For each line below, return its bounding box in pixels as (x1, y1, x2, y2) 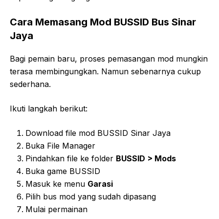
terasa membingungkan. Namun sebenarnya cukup (10, 66, 201, 77)
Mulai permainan (25, 204, 88, 215)
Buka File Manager (25, 141, 95, 151)
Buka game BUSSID (25, 166, 100, 176)
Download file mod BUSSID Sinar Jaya (25, 128, 171, 138)
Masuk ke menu (25, 179, 88, 189)
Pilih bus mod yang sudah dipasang (25, 192, 156, 202)
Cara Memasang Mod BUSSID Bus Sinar (10, 16, 196, 28)
